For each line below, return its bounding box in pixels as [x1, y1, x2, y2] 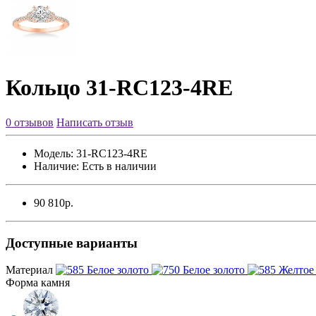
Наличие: [34, 159, 79, 172]
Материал [6, 264, 53, 276]
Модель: [34, 147, 73, 159]
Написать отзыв [56, 116, 133, 128]
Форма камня [6, 276, 70, 289]
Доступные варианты [6, 235, 138, 250]
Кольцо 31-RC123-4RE [6, 75, 233, 101]
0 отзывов [6, 116, 54, 128]
